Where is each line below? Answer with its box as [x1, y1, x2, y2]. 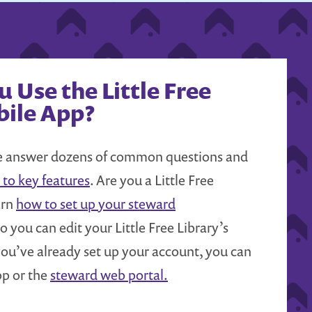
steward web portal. [50, 265, 168, 284]
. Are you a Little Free [90, 170, 214, 189]
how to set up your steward [16, 194, 175, 213]
